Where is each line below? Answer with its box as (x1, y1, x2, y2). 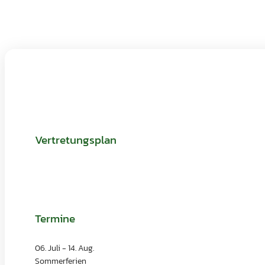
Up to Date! (17, 75, 83, 95)
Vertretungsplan (35, 131, 117, 149)
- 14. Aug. (60, 241, 94, 254)
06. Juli (35, 241, 60, 254)
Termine (35, 209, 75, 227)
